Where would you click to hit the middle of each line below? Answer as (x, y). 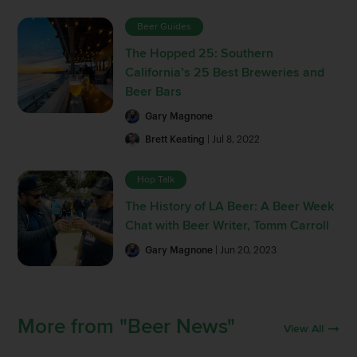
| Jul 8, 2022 (233, 139)
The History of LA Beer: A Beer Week (230, 206)
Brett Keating (175, 139)
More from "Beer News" (127, 326)
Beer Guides (165, 26)
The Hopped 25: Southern (200, 53)
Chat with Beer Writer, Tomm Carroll (228, 225)
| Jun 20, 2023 (245, 250)
